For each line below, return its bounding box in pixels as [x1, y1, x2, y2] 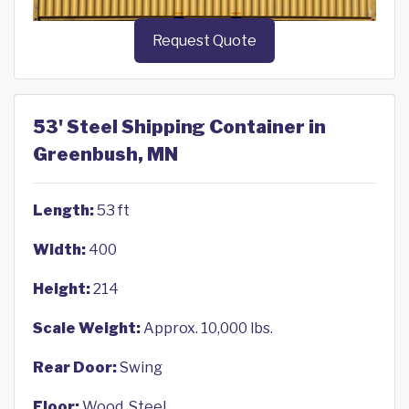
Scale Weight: [33, 320, 141, 338]
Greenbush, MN [33, 143, 178, 166]
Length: [33, 202, 94, 220]
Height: [33, 280, 90, 299]
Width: [33, 241, 86, 259]
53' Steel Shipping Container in [33, 116, 326, 139]
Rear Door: [33, 359, 117, 377]
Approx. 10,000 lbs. [141, 320, 273, 338]
